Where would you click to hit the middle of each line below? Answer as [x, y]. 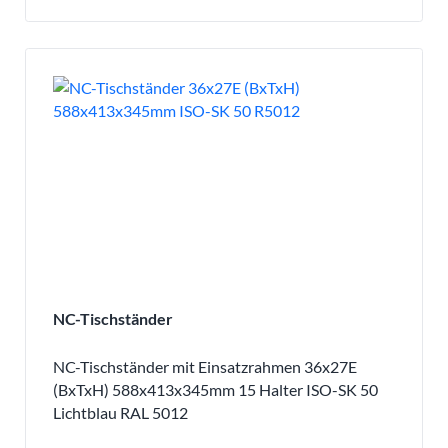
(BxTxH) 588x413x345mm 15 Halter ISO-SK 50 [215, 389]
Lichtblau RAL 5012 [120, 412]
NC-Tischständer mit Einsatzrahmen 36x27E [204, 366]
